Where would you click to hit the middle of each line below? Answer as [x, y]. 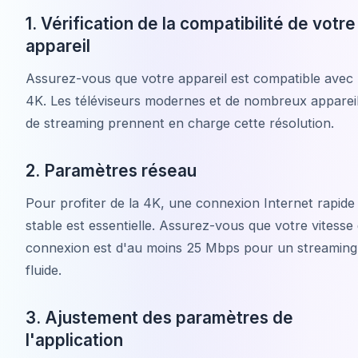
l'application [74, 340]
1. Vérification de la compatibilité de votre [191, 23]
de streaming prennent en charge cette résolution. [180, 123]
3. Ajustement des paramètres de [159, 317]
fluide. [44, 270]
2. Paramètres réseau [111, 170]
